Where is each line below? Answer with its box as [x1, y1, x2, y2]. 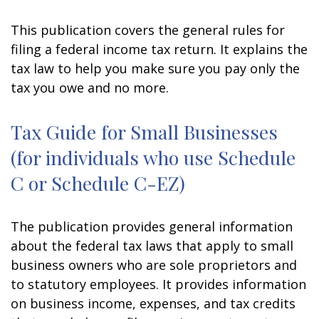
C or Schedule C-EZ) [11, 170, 185, 196]
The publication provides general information [11, 218, 293, 235]
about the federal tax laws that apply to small [11, 237, 293, 254]
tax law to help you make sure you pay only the [11, 60, 300, 77]
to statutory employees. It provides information [11, 276, 306, 293]
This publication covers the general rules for [11, 21, 285, 38]
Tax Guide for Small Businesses [11, 119, 278, 145]
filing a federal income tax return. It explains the [11, 41, 308, 58]
